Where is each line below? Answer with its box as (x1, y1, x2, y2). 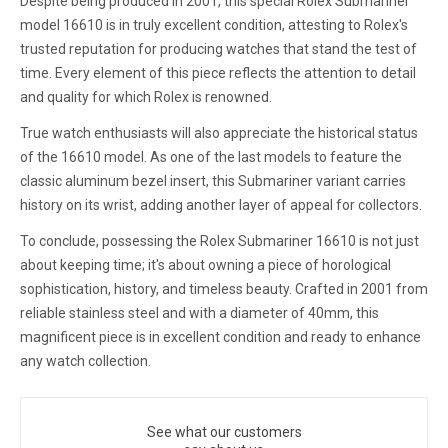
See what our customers (146, 423, 302, 440)
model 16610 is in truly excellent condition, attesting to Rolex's (20, 16, 408, 33)
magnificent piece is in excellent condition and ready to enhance (20, 328, 421, 345)
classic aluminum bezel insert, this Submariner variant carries (20, 172, 406, 189)
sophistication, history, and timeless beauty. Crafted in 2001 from (20, 280, 428, 297)
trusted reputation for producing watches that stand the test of (20, 40, 417, 57)
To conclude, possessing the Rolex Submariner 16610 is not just (20, 232, 419, 249)
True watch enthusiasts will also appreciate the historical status (20, 124, 418, 141)
